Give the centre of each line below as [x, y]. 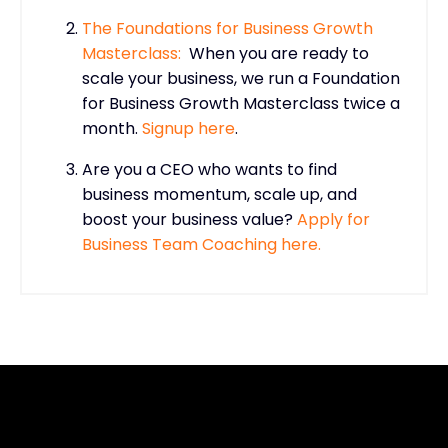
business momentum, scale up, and [219, 194]
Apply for [333, 219]
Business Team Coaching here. [201, 244]
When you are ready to [279, 53]
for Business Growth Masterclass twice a [241, 103]
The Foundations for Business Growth [227, 28]
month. [110, 128]
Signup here [188, 128]
